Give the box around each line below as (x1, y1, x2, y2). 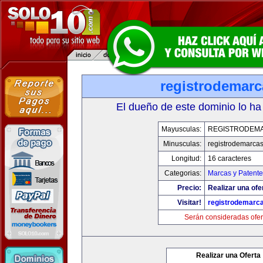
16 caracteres (207, 154, 251, 163)
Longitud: (171, 154, 201, 163)
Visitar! (177, 198, 201, 207)
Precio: (177, 184, 201, 192)
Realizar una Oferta (196, 251, 261, 259)
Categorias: (164, 169, 201, 177)
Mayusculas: (161, 125, 201, 133)
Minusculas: (163, 140, 201, 148)
